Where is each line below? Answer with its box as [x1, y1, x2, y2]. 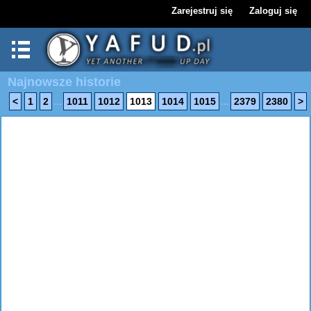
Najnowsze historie [8, 75, 121, 89]
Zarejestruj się [171, 6, 233, 16]
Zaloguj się [249, 6, 297, 16]
